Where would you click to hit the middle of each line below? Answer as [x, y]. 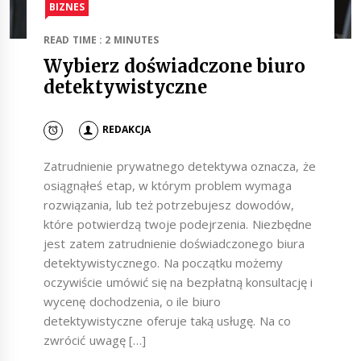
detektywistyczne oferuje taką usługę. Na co [167, 320]
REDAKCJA [126, 130]
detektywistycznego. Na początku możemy [164, 262]
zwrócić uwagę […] [95, 340]
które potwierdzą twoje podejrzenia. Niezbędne [178, 224]
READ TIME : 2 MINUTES [101, 40]
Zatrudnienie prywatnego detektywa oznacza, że [180, 166]
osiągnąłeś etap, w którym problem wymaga [168, 185]
